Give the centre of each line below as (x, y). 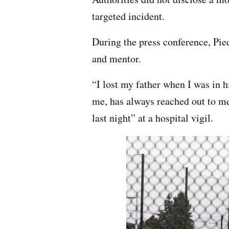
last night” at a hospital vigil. (153, 118)
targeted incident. (128, 16)
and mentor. (117, 59)
